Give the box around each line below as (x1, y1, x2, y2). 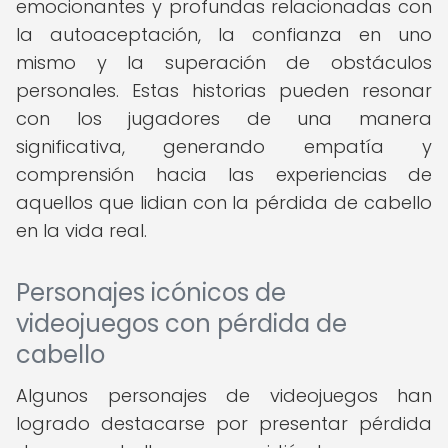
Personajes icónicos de (16, 276, 286, 309)
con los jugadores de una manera (16, 106, 432, 131)
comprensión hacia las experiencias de (16, 162, 432, 187)
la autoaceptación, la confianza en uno (16, 22, 432, 47)
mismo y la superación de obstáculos (16, 50, 432, 75)
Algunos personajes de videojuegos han (16, 383, 432, 408)
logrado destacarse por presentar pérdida (16, 411, 432, 436)
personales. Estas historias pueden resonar (16, 78, 432, 103)
